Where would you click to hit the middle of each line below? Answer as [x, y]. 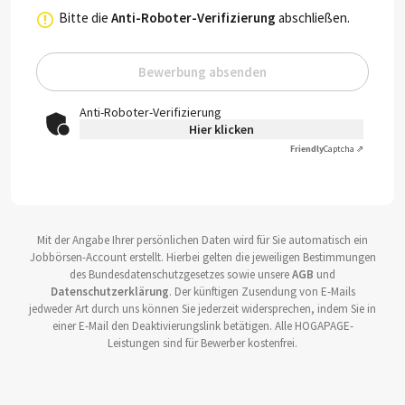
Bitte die [85, 18]
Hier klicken [221, 130]
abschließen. [312, 18]
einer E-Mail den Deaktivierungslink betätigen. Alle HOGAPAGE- [202, 326]
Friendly [307, 149]
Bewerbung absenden [202, 72]
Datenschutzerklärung [109, 292]
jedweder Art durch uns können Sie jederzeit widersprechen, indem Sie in [202, 309]
